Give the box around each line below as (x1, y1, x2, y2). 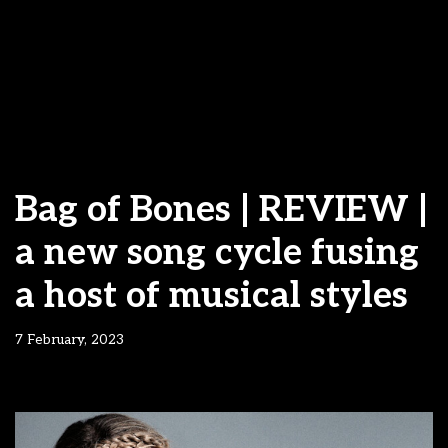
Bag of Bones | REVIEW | (15, 188, 428, 232)
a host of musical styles (15, 274, 408, 318)
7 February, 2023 (15, 332, 124, 348)
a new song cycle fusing (15, 231, 419, 275)
